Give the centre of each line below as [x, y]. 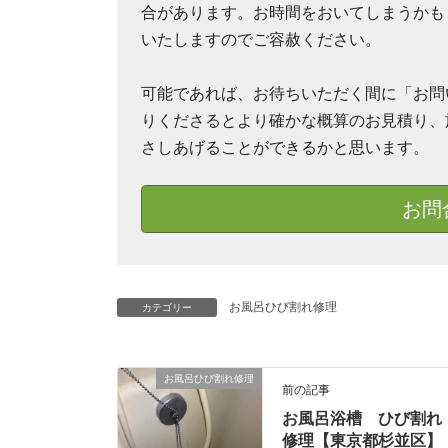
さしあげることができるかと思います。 [285, 148]
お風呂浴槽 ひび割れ [362, 419]
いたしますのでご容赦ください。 [261, 40]
